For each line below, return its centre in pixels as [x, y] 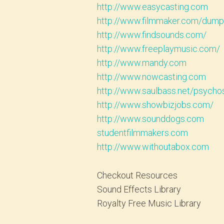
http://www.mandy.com [142, 62]
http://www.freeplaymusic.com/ [159, 48]
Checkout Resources [137, 175]
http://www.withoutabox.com [153, 146]
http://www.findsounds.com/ [152, 34]
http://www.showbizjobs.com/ [155, 104]
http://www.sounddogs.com [151, 118]
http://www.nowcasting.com [152, 76]
